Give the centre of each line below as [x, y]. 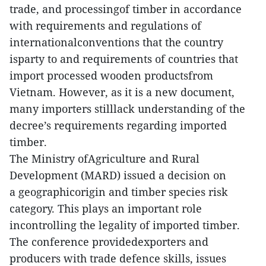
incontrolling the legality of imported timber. [125, 225]
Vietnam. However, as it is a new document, [122, 92]
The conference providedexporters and [109, 242]
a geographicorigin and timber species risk [119, 192]
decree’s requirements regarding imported [118, 125]
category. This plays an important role [106, 208]
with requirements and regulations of [105, 26]
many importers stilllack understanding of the [127, 109]
